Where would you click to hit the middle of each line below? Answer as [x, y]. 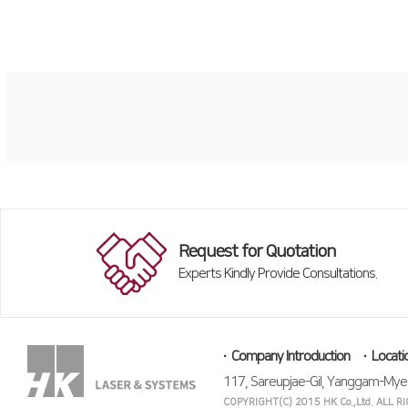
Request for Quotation [257, 251]
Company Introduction [291, 356]
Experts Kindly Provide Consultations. [278, 273]
